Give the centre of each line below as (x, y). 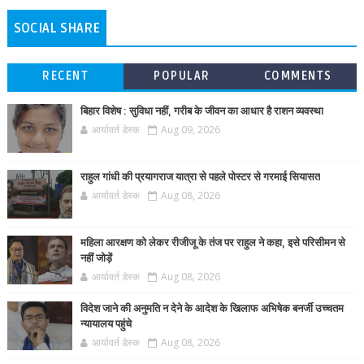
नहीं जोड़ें (96, 258)
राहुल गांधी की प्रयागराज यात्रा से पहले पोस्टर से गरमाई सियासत (200, 177)
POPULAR (182, 76)
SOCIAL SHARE (56, 28)
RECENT (66, 76)
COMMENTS (298, 76)
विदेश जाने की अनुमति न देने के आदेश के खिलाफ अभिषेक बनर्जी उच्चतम (212, 309)
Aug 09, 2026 (190, 130)
